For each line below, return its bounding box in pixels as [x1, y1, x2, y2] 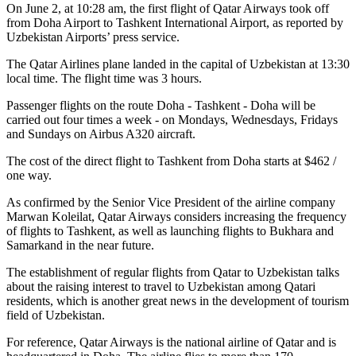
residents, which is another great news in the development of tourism [6, 293, 349, 308]
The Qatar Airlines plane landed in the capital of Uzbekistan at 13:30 [6, 56, 350, 71]
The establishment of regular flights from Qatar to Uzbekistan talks [6, 265, 339, 279]
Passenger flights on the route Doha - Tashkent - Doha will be [6, 98, 315, 112]
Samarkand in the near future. [6, 238, 154, 252]
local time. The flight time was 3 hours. [6, 71, 202, 85]
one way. [6, 168, 52, 182]
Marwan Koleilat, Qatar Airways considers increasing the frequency [6, 209, 346, 223]
